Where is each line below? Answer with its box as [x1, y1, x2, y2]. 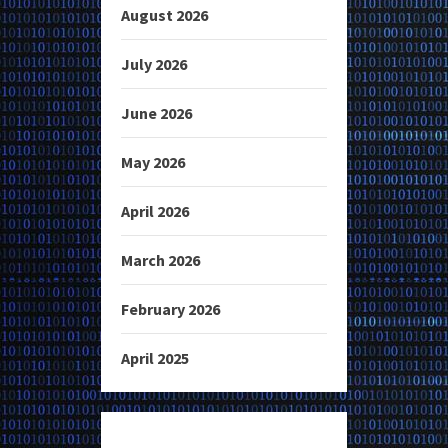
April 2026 [121, 201, 189, 222]
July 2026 [121, 54, 187, 75]
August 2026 [121, 5, 208, 26]
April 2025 [121, 348, 189, 369]
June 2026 [121, 103, 192, 124]
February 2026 [121, 299, 220, 320]
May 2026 [121, 152, 185, 173]
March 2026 [121, 250, 200, 271]
